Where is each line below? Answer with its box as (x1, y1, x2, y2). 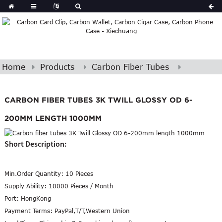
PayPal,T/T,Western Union (54, 207, 130, 214)
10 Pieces (65, 169, 93, 177)
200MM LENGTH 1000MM (4, 114, 102, 123)
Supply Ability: (4, 182, 49, 189)
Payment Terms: (4, 207, 55, 214)
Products (40, 62, 75, 71)
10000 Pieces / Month (48, 182, 113, 189)
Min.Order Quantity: (4, 169, 65, 177)
